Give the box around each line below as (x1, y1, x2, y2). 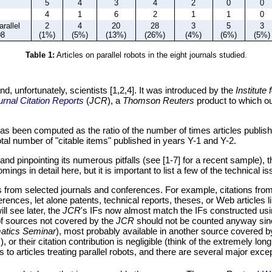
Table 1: (25, 50, 55, 60)
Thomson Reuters (123, 95, 194, 106)
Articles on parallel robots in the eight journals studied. (54, 50, 247, 60)
